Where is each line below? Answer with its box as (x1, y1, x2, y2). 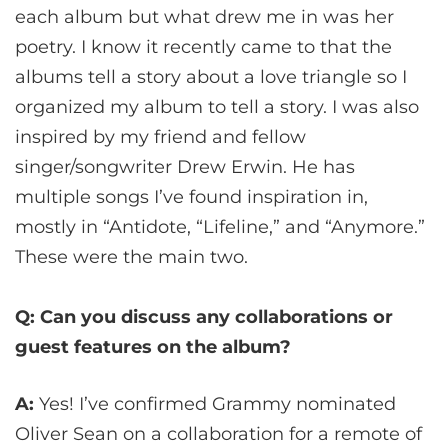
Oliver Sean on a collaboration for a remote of (15, 423, 422, 446)
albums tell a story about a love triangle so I (15, 66, 407, 89)
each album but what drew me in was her (15, 6, 394, 29)
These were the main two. (15, 246, 248, 269)
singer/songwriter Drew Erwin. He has (15, 156, 355, 179)
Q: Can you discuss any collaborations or (15, 306, 393, 329)
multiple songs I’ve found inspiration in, (15, 186, 368, 209)
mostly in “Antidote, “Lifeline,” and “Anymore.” (15, 216, 425, 239)
